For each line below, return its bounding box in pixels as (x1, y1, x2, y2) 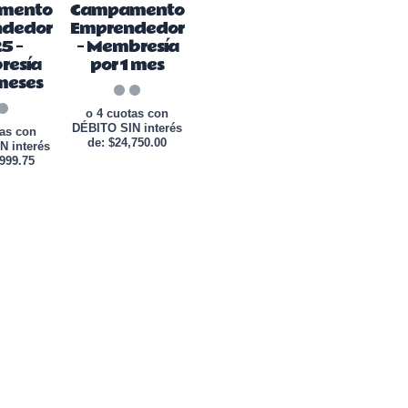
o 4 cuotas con (86, 106, 168, 120)
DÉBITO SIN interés (72, 120, 182, 135)
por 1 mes (90, 52, 164, 77)
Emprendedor (70, 15, 184, 41)
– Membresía (76, 34, 178, 59)
